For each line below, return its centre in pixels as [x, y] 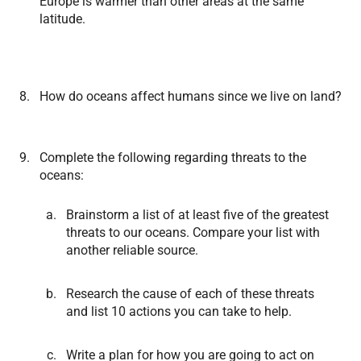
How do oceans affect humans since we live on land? [191, 96]
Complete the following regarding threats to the [173, 158]
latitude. [62, 19]
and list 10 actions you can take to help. [179, 311]
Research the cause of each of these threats [190, 294]
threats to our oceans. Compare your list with [193, 232]
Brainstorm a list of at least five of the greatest [197, 215]
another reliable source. [132, 250]
